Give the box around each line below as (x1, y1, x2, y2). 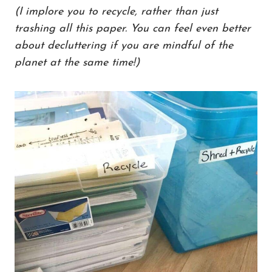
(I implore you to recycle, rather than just (15, 6, 218, 18)
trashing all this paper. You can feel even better (15, 23, 251, 35)
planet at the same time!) (15, 57, 140, 69)
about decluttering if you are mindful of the (15, 40, 233, 52)
